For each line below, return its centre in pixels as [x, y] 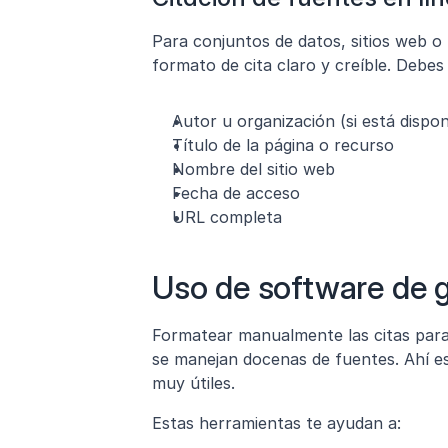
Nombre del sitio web [253, 169]
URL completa [227, 217]
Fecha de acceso [236, 193]
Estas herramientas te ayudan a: [276, 423]
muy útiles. [193, 383]
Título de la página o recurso [283, 145]
